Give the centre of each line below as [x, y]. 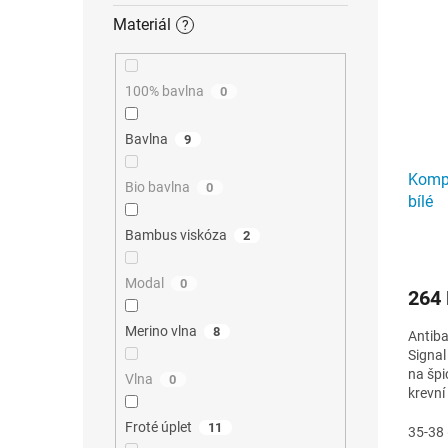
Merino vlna [160, 331]
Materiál [142, 24]
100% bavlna [164, 91]
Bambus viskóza [175, 235]
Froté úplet [158, 427]
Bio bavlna [157, 187]
